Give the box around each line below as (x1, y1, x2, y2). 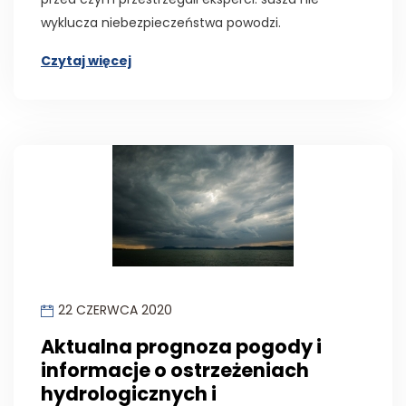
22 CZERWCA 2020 (58, 300, 172, 319)
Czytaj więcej (41, 51, 131, 70)
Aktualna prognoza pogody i (41, 333, 322, 360)
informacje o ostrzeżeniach (41, 356, 309, 383)
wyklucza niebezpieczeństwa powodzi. (41, 13, 281, 32)
